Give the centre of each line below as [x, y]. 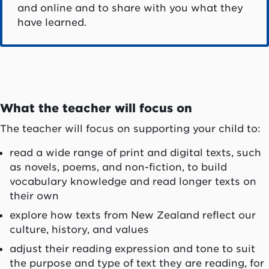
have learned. [52, 23]
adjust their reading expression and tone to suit [132, 248]
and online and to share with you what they [130, 8]
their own [34, 195]
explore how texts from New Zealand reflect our [133, 215]
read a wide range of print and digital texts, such [135, 152]
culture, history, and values [79, 229]
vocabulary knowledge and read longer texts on [133, 181]
